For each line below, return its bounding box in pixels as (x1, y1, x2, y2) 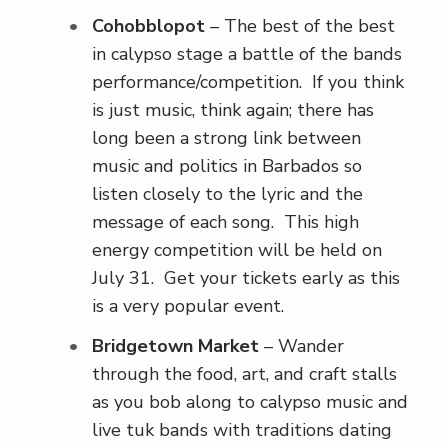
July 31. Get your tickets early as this (92, 266, 400, 291)
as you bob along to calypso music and (92, 390, 408, 415)
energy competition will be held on (92, 238, 382, 263)
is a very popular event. (92, 294, 284, 319)
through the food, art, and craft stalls (92, 362, 397, 387)
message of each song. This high (92, 210, 359, 235)
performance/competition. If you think (92, 70, 404, 95)
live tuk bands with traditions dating (92, 418, 392, 443)
